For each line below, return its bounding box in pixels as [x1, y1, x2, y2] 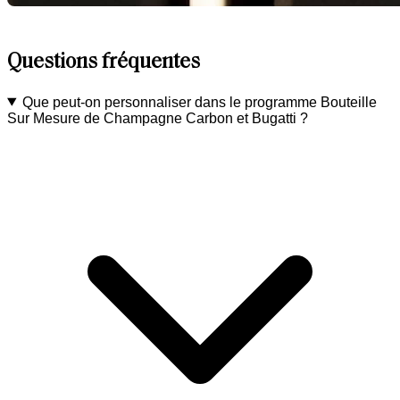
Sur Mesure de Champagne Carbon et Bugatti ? [7, 110, 308, 126]
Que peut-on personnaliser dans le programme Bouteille [21, 94, 377, 110]
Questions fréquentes [7, 51, 200, 73]
